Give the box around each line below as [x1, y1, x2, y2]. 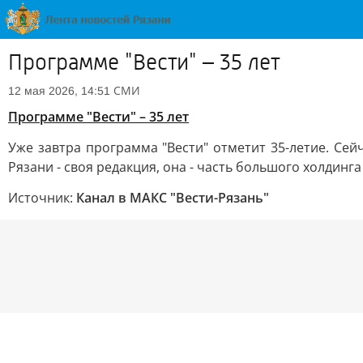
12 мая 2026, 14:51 [8, 84, 110, 97]
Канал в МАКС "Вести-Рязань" [76, 189, 269, 207]
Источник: [8, 189, 76, 207]
